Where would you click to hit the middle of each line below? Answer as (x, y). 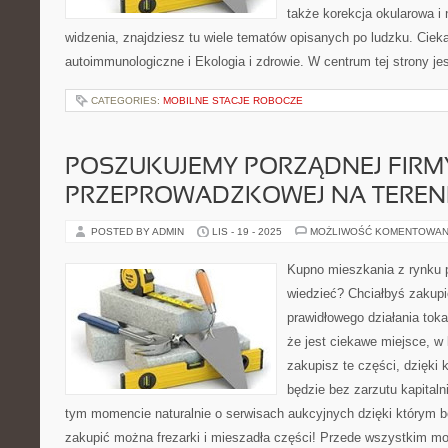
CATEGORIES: (127, 100)
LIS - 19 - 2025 (247, 231)
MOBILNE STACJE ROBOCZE (233, 100)
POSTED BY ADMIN (139, 231)
